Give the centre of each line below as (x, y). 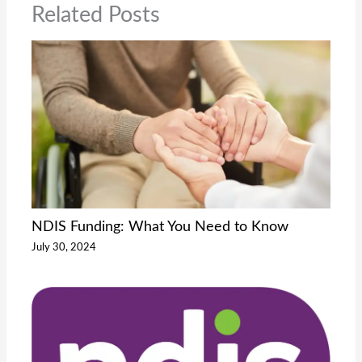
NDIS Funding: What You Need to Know (160, 227)
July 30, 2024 (64, 247)
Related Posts (96, 15)
